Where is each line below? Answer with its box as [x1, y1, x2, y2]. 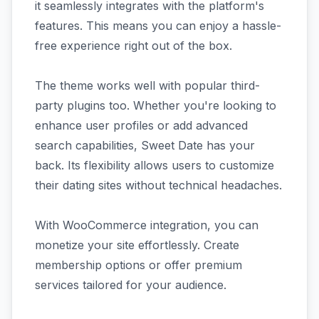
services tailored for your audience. [35, 277, 226, 292]
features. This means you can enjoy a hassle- [35, 18, 281, 33]
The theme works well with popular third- [35, 78, 260, 93]
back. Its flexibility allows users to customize [35, 157, 274, 172]
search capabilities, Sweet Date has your [35, 137, 255, 152]
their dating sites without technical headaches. [35, 177, 282, 192]
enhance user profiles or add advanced [35, 117, 248, 132]
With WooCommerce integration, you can [35, 217, 258, 232]
